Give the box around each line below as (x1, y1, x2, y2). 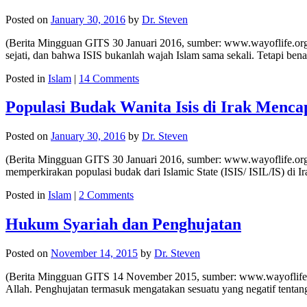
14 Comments (79, 72, 139, 84)
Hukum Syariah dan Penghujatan (5, 215, 241, 234)
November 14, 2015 (51, 247, 138, 260)
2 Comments (79, 189, 134, 201)
